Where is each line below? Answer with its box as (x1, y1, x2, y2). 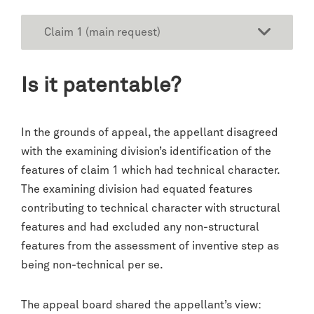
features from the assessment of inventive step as (21, 240, 279, 252)
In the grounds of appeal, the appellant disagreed (21, 126, 278, 138)
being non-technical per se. (21, 259, 163, 271)
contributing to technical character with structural (21, 202, 280, 214)
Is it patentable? (21, 75, 181, 97)
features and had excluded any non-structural (21, 221, 259, 233)
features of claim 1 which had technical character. (21, 164, 280, 176)
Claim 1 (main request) (44, 26, 161, 38)
